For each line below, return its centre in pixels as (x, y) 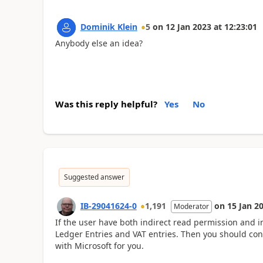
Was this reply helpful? (106, 104)
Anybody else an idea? (99, 43)
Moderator (191, 206)
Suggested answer (94, 177)
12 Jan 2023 (188, 26)
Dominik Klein (109, 26)
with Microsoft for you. (99, 246)
